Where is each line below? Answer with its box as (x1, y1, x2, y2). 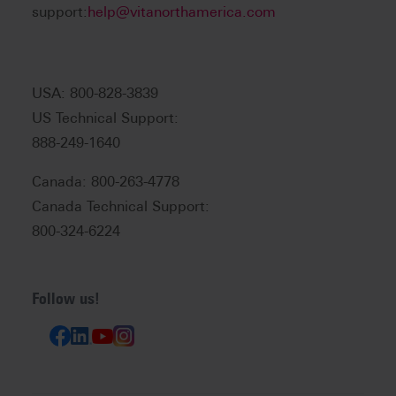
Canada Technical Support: (32, 198, 209, 216)
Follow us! (32, 289, 100, 309)
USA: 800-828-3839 (32, 85, 158, 103)
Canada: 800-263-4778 (32, 173, 179, 191)
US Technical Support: (32, 110, 179, 127)
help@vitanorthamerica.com (88, 4, 276, 21)
